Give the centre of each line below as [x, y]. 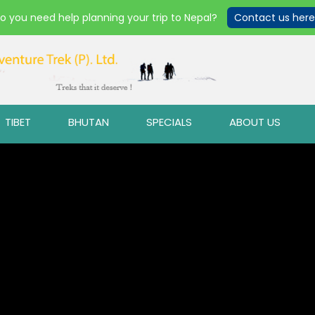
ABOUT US [255, 122]
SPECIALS [169, 122]
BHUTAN [89, 122]
